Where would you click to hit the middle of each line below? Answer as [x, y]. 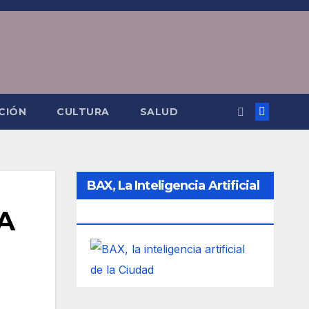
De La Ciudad [127, 213]
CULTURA [83, 112]
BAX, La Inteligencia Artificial [173, 186]
